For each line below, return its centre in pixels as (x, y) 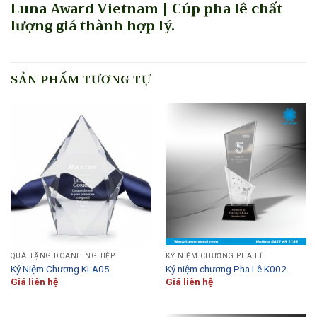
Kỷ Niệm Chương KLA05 (60, 269)
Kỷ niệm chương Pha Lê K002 (226, 269)
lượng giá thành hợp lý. (93, 25)
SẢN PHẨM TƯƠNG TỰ (81, 80)
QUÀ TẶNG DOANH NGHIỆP (63, 256)
